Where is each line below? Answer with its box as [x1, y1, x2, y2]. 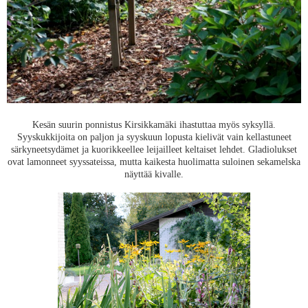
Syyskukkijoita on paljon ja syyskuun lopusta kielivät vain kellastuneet [16, 131, 291, 143]
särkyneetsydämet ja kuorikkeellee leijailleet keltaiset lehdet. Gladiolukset [11, 144, 297, 155]
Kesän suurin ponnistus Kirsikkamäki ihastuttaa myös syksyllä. [32, 119, 276, 131]
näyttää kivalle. [124, 168, 184, 180]
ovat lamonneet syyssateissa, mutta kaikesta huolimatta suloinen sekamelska [8, 156, 300, 168]
